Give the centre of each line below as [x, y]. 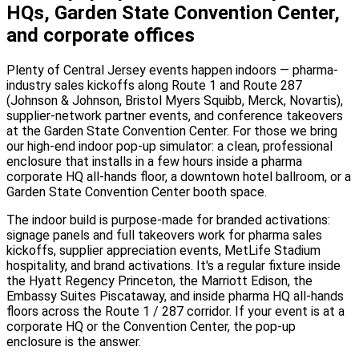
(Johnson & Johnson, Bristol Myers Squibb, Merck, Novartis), [175, 100]
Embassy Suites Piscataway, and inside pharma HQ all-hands [175, 296]
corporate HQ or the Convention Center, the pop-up [151, 326]
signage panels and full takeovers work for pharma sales [164, 235]
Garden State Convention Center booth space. [137, 192]
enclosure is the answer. [74, 341]
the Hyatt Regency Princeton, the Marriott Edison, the [159, 280]
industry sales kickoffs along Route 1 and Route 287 [154, 85]
